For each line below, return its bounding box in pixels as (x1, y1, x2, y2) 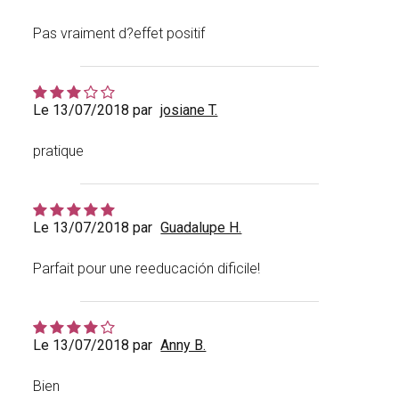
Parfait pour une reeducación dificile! (33, 260, 261, 278)
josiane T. (160, 102, 218, 119)
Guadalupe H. (160, 219, 242, 237)
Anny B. (160, 337, 207, 354)
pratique (33, 142, 85, 160)
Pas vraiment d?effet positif (33, 25, 206, 43)
